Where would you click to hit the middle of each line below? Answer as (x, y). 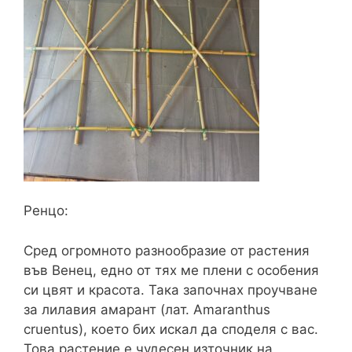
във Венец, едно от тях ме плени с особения (171, 270)
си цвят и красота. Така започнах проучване (170, 290)
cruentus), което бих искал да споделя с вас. (171, 329)
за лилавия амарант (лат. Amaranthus (147, 309)
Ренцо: (46, 211)
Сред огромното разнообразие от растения (167, 250)
